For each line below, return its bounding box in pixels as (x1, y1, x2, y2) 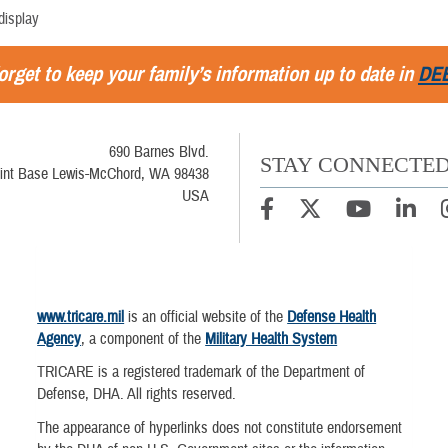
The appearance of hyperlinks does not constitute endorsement (37, 417, 403, 438)
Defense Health (287, 307, 377, 328)
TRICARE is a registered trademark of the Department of (37, 362, 366, 383)
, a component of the (81, 329, 206, 350)
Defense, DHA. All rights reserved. (37, 384, 237, 405)
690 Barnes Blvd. (108, 142, 209, 162)
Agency (37, 329, 82, 350)
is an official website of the (124, 307, 288, 328)
